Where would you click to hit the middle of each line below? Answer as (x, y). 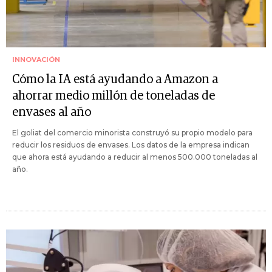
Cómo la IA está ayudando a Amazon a (115, 80)
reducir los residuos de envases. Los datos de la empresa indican (131, 145)
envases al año (52, 112)
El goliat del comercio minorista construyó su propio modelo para (132, 133)
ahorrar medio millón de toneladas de (114, 96)
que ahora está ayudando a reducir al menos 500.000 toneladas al (135, 157)
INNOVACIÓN (36, 59)
